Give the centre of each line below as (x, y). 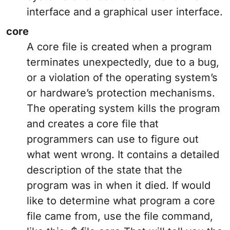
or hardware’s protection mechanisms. (121, 93)
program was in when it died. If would (119, 186)
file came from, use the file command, (120, 216)
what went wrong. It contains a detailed (123, 155)
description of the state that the (104, 170)
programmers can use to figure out (113, 139)
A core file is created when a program (119, 47)
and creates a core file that (93, 124)
